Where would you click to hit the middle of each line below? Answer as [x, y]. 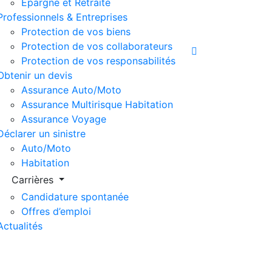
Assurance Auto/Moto [71, 90]
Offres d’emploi [56, 211]
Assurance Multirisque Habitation [97, 104]
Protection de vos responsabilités [98, 61]
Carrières [34, 180]
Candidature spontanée [75, 197]
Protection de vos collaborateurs [97, 46]
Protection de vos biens [76, 32]
